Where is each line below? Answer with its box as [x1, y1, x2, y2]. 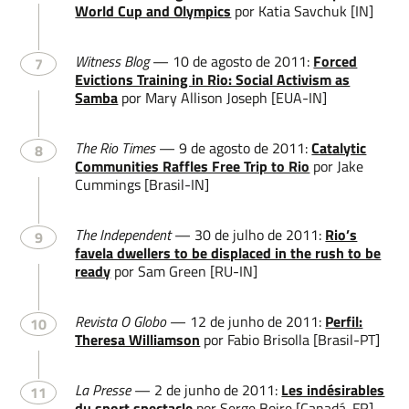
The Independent [75, 224, 172, 246]
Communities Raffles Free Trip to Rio [75, 155, 310, 178]
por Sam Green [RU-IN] [110, 260, 258, 283]
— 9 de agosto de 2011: [155, 137, 312, 160]
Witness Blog [75, 50, 150, 73]
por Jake [309, 155, 364, 178]
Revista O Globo [75, 310, 167, 333]
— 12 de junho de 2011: [166, 310, 326, 333]
